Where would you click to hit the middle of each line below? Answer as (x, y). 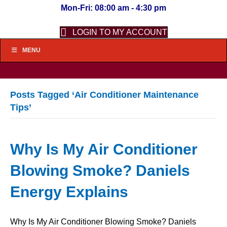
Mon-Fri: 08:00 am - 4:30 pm (113, 8)
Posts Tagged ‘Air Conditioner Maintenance (104, 95)
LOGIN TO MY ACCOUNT (120, 32)
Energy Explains (69, 192)
